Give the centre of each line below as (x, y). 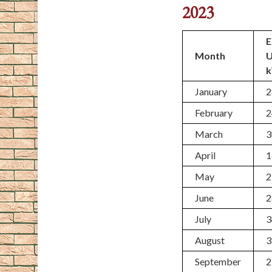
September (218, 261)
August (210, 240)
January (211, 91)
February (214, 113)
